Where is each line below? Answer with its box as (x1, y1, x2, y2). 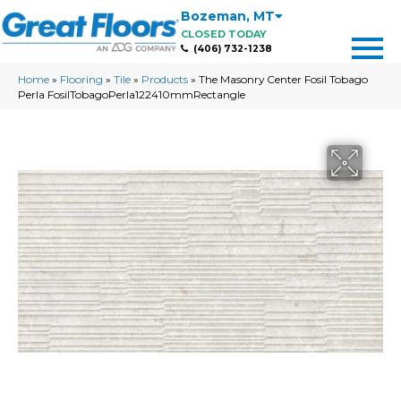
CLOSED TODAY (180, 28, 267, 40)
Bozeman (180, 8, 246, 24)
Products (141, 73, 188, 86)
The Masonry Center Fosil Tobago (199, 73, 368, 86)
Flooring (60, 73, 103, 86)
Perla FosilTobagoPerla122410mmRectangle (18, 88, 245, 101)
